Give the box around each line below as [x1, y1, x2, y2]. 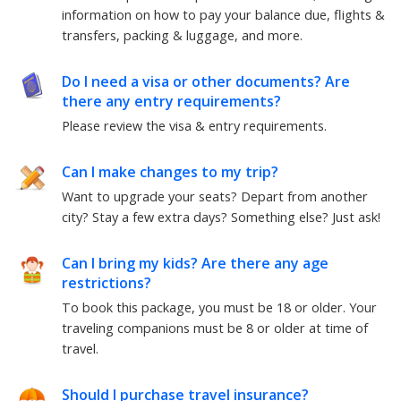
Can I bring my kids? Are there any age [62, 253, 328, 274]
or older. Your [291, 298, 377, 316]
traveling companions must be [62, 319, 243, 337]
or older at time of [253, 319, 368, 337]
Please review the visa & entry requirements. [62, 117, 327, 135]
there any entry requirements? [62, 91, 281, 112]
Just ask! [332, 209, 380, 226]
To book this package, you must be [62, 298, 277, 316]
